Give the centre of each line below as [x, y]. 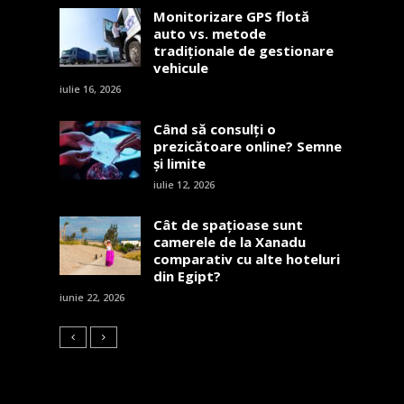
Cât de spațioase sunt [228, 225]
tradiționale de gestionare [243, 51]
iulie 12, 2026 [184, 185]
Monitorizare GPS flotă [231, 17]
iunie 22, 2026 [92, 298]
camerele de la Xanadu [229, 242]
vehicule [180, 68]
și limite [179, 164]
